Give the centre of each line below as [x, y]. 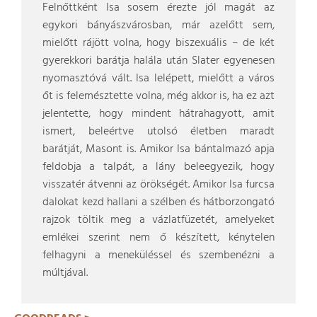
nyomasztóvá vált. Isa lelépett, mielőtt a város [158, 79]
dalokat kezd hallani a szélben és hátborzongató [158, 202]
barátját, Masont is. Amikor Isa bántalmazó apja [158, 149]
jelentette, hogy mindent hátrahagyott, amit [158, 114]
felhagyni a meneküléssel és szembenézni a [158, 255]
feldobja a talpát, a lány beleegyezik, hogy [158, 167]
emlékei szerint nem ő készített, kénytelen [158, 238]
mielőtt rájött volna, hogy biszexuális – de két [158, 43]
